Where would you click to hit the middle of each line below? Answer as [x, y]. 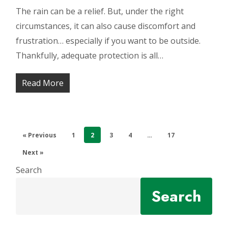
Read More [43, 83]
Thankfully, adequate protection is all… [90, 55]
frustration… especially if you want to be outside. [108, 41]
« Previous [40, 135]
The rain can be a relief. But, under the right [100, 11]
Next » [33, 152]
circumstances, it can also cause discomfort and [106, 26]
